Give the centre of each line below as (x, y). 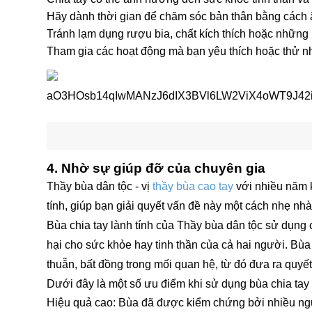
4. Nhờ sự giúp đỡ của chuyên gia (156, 169)
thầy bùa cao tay (193, 187)
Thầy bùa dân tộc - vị (98, 187)
